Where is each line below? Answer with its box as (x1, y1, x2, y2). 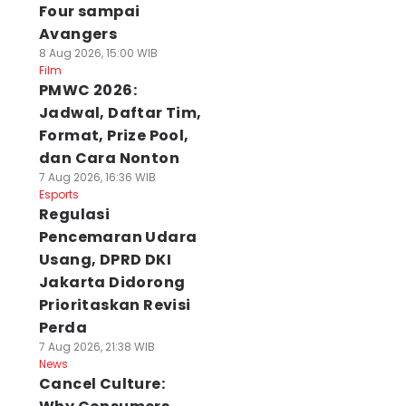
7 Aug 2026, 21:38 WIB (38, 339, 155, 354)
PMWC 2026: (38, 80, 137, 101)
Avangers (38, 24, 118, 44)
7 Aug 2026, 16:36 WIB (38, 169, 156, 185)
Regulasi (38, 204, 111, 225)
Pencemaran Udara (38, 227, 198, 247)
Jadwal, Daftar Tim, (38, 102, 202, 123)
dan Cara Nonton (38, 148, 179, 169)
